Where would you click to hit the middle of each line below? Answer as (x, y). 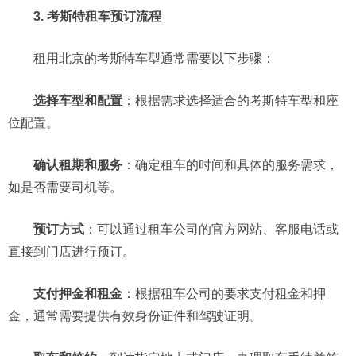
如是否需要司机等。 (65, 187)
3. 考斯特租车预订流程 (97, 16)
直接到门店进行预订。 (72, 252)
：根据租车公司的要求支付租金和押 (224, 294)
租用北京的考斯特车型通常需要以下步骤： (141, 58)
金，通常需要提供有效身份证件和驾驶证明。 (135, 316)
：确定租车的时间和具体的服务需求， (230, 165)
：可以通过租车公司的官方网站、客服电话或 (211, 229)
